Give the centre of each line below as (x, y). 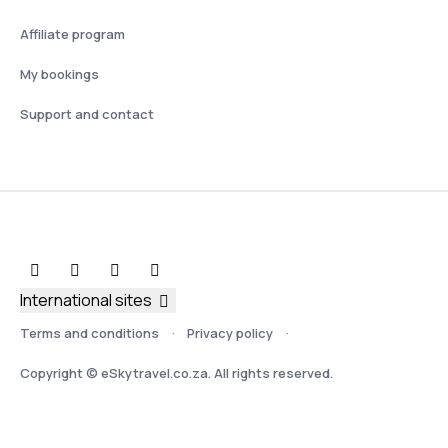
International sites (86, 299)
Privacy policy (230, 333)
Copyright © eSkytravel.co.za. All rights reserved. (176, 373)
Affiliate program (72, 33)
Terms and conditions (89, 333)
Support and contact (87, 113)
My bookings (59, 73)
